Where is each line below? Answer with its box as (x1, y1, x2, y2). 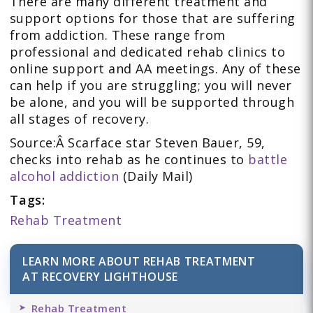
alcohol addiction (9, 168, 119, 184)
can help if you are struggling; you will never (9, 77, 292, 94)
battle (248, 151, 288, 168)
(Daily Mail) (119, 168, 193, 184)
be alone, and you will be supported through (9, 94, 295, 110)
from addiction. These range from (9, 27, 226, 43)
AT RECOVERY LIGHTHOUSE (22, 269, 179, 284)
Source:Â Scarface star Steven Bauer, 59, (9, 134, 265, 151)
